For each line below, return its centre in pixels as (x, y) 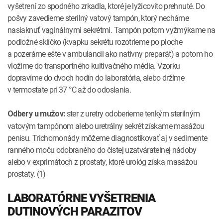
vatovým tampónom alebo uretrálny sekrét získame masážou (106, 126)
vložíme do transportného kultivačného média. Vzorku (94, 65)
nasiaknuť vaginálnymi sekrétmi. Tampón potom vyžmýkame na (111, 30)
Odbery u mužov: (36, 113)
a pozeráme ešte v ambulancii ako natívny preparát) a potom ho (110, 54)
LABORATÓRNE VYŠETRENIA (81, 198)
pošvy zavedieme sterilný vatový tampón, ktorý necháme (98, 18)
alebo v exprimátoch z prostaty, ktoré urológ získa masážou (102, 162)
